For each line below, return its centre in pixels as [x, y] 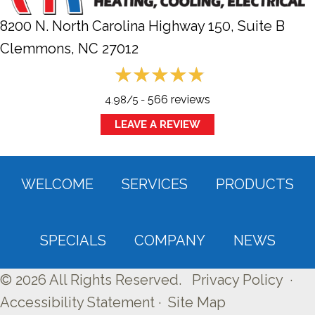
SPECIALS [73, 240]
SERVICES [155, 184]
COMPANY [169, 240]
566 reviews [179, 99]
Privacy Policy [237, 279]
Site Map [197, 302]
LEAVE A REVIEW [157, 124]
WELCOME [57, 184]
